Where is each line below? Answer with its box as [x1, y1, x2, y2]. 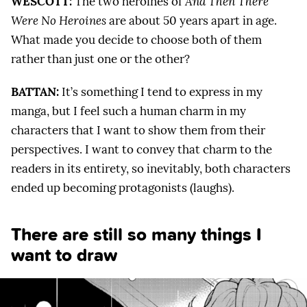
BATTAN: [11, 84, 59, 99]
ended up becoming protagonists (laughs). [11, 180, 234, 195]
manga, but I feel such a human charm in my [11, 103, 246, 119]
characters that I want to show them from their [11, 122, 265, 138]
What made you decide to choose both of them [11, 32, 262, 48]
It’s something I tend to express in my [59, 84, 262, 99]
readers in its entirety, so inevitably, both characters [11, 160, 291, 176]
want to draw [11, 241, 117, 268]
